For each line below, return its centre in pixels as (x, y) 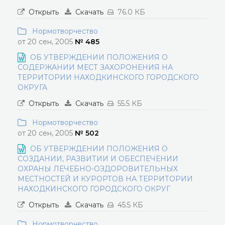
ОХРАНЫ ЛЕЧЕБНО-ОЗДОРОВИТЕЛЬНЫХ (98, 169)
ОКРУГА (32, 87)
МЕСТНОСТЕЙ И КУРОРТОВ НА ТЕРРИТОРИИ (105, 179)
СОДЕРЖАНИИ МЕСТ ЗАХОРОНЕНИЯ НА (95, 67)
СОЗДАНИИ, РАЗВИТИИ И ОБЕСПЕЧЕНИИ (98, 159)
